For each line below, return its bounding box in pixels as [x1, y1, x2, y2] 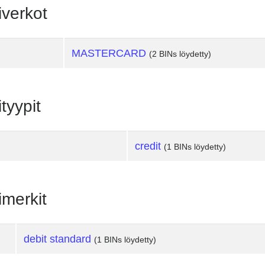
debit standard [24, 233, 91, 245]
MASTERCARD [72, 47, 146, 59]
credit [135, 140, 161, 152]
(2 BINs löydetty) [149, 49, 211, 59]
